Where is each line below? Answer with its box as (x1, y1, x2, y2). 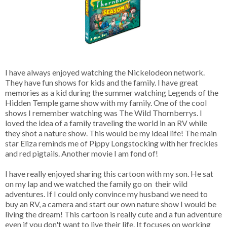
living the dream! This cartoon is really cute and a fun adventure (5, 209, 222, 219)
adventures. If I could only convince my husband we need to (5, 188, 208, 199)
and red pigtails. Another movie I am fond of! (5, 148, 158, 158)
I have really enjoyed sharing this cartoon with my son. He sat (5, 168, 213, 178)
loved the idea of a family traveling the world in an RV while (5, 118, 207, 128)
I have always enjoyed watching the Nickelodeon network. (5, 67, 205, 77)
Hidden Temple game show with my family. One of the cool (5, 97, 207, 107)
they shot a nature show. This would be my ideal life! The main (5, 128, 217, 138)
